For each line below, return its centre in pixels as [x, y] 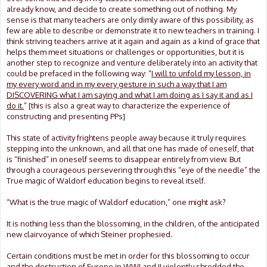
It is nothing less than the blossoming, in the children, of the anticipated [133, 223]
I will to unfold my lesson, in [201, 73]
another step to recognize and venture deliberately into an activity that [132, 62]
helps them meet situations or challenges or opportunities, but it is [125, 52]
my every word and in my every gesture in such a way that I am [117, 84]
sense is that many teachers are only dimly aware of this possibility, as [130, 19]
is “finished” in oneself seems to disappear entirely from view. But [124, 159]
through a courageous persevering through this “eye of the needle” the [133, 170]
